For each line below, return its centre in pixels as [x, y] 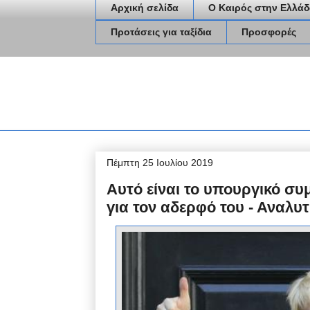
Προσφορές [269, 32]
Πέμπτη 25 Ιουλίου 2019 [160, 162]
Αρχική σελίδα [145, 8]
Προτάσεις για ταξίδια [161, 32]
